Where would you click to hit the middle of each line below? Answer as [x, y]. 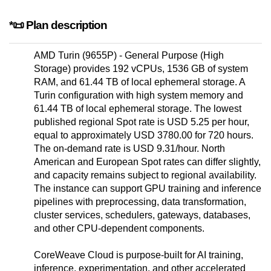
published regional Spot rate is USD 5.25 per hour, [142, 122]
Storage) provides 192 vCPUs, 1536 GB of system [141, 69]
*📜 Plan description [58, 25]
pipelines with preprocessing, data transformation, [140, 202]
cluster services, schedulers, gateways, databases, [142, 215]
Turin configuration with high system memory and [139, 96]
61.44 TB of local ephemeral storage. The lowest [138, 109]
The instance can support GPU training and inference [148, 189]
